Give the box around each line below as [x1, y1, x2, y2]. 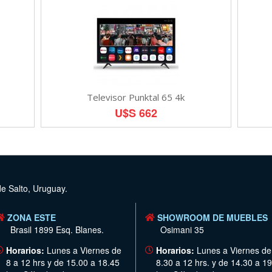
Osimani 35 [160, 223, 204, 236]
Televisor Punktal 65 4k [87, 90, 185, 103]
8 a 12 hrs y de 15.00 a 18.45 [5, 256, 120, 268]
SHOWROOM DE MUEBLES [157, 211, 268, 223]
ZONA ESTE [7, 211, 56, 223]
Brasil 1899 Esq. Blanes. [10, 223, 104, 236]
